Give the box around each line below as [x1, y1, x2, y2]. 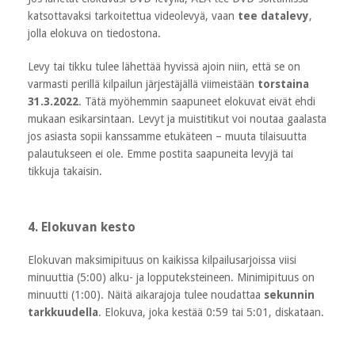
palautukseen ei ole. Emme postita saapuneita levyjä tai [28, 147, 293, 160]
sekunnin [264, 288, 315, 301]
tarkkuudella [28, 305, 98, 319]
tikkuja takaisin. [28, 164, 102, 177]
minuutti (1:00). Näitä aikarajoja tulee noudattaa [28, 288, 264, 301]
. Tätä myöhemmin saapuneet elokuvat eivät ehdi [78, 94, 315, 108]
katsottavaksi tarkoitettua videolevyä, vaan [28, 9, 238, 22]
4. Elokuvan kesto [28, 219, 136, 235]
